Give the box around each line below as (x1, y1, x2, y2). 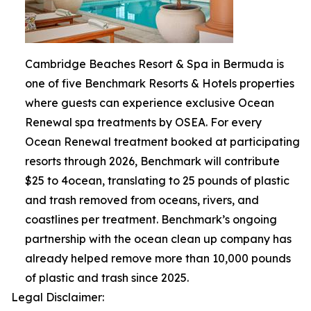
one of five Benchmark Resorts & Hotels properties (25, 76, 294, 90)
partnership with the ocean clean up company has (25, 231, 292, 246)
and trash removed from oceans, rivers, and (25, 192, 259, 207)
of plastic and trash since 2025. (25, 270, 189, 285)
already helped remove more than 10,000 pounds (25, 251, 291, 265)
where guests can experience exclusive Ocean (25, 95, 274, 110)
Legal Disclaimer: (11, 289, 104, 304)
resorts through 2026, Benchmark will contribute (25, 153, 280, 168)
